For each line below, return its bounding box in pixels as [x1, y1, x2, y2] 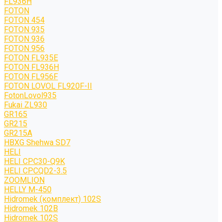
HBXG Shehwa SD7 [4, 138, 70, 147]
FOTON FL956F [4, 72, 58, 81]
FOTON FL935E [4, 53, 58, 62]
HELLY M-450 [4, 185, 52, 194]
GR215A [4, 128, 32, 138]
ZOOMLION [4, 175, 45, 185]
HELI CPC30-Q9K [4, 157, 65, 166]
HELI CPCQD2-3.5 [4, 166, 67, 175]
